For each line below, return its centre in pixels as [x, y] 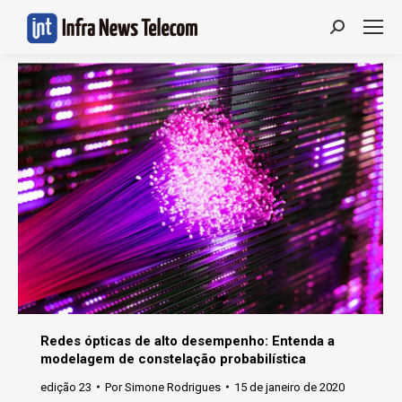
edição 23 [66, 387]
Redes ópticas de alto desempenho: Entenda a [188, 341]
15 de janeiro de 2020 [289, 387]
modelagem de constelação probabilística [173, 358]
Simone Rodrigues [173, 387]
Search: [354, 31]
